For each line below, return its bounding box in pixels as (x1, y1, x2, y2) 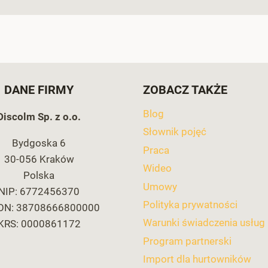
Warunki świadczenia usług (143, 217, 265, 229)
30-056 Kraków (4, 153, 74, 166)
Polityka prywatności (143, 198, 237, 211)
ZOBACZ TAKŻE (143, 83, 227, 98)
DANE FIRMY (4, 83, 74, 98)
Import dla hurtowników (143, 253, 251, 265)
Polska (23, 169, 54, 182)
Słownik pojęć (143, 126, 206, 138)
